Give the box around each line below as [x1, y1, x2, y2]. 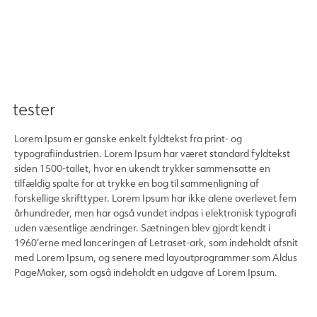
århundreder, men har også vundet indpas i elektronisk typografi [14, 207, 296, 219]
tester [13, 98, 55, 120]
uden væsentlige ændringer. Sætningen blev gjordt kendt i [14, 221, 270, 234]
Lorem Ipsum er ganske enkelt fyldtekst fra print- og [14, 132, 242, 145]
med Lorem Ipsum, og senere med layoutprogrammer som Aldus [14, 251, 297, 264]
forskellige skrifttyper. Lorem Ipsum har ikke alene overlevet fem [14, 192, 296, 204]
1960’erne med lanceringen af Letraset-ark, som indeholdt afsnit [14, 236, 298, 249]
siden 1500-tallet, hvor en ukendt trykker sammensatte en [14, 162, 270, 175]
